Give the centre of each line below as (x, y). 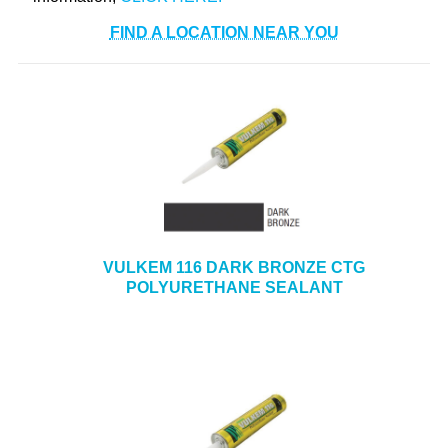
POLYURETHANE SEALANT (234, 287)
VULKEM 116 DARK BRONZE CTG (234, 267)
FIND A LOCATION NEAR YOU (224, 32)
